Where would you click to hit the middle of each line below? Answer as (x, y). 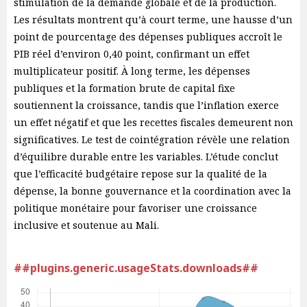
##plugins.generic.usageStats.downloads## (136, 268)
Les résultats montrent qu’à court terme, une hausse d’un (153, 20)
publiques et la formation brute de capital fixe (124, 88)
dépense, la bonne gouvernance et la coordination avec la (152, 191)
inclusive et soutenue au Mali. (86, 225)
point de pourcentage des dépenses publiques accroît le (148, 37)
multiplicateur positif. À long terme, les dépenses (132, 71)
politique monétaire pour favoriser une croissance (135, 208)
